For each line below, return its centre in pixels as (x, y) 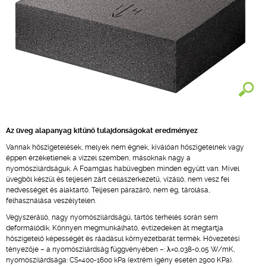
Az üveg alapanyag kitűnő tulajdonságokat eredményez (102, 131)
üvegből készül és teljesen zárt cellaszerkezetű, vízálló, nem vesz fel (118, 179)
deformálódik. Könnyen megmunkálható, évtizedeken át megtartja (115, 228)
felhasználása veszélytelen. (51, 201)
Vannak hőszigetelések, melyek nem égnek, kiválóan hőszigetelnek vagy (125, 147)
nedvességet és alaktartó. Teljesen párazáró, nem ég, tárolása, (108, 190)
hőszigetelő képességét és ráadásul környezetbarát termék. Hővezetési (123, 239)
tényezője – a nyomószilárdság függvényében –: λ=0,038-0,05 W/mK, (121, 249)
